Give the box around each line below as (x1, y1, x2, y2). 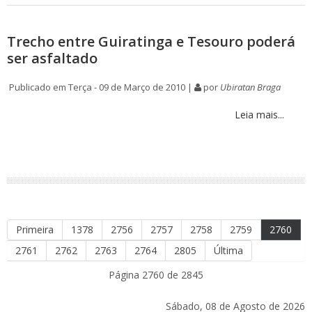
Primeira (16, 223, 54, 237)
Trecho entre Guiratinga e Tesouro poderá (7, 32, 295, 52)
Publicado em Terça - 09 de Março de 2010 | (7, 81, 194, 94)
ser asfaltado (7, 49, 97, 68)
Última (214, 244, 243, 258)
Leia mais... (232, 108, 284, 122)
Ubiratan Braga (220, 81, 281, 94)
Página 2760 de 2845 (109, 268, 203, 282)
